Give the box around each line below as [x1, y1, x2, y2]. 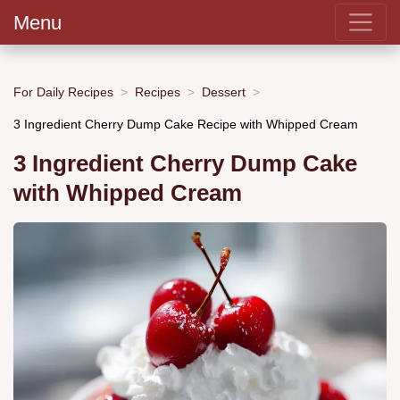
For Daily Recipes [13, 84, 113, 99]
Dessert [202, 84, 246, 99]
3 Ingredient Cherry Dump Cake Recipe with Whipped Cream [13, 116, 358, 131]
